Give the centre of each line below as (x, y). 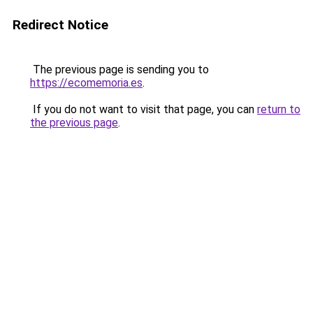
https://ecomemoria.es (86, 83)
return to (279, 109)
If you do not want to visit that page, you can (144, 109)
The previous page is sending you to (119, 70)
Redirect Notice (60, 25)
